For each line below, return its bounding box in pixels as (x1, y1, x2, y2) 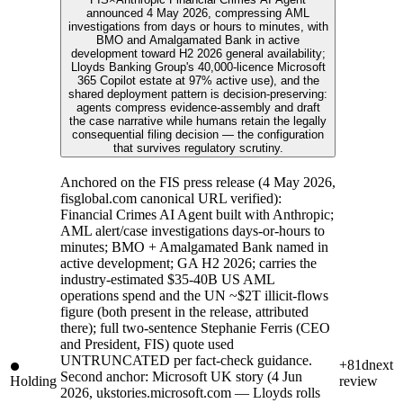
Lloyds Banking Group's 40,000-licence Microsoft (70, 59, 326, 74)
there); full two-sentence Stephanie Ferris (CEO (60, 319, 330, 336)
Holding (10, 373, 57, 390)
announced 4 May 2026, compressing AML (86, 5, 309, 20)
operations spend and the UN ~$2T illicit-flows (60, 287, 328, 303)
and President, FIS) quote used (60, 336, 234, 352)
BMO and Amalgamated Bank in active (96, 32, 300, 47)
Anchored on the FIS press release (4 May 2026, (60, 174, 336, 190)
